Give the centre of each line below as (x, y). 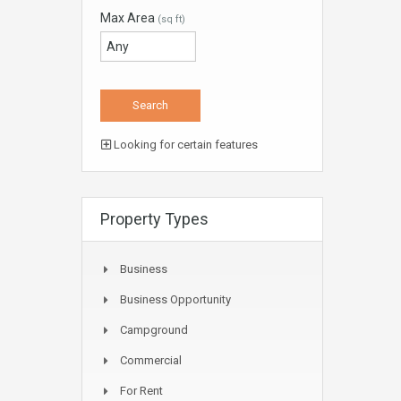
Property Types (154, 219)
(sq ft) (171, 19)
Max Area (129, 18)
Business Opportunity (175, 299)
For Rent (141, 391)
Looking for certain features (184, 145)
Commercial (151, 360)
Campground (154, 330)
